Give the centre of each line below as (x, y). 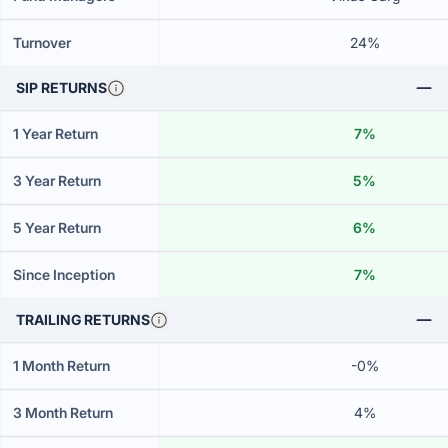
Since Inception (64, 274)
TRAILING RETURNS (83, 319)
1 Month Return (61, 365)
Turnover (42, 42)
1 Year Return (55, 133)
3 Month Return (63, 412)
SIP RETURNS (61, 87)
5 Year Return (57, 227)
